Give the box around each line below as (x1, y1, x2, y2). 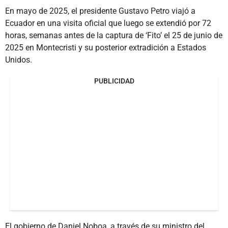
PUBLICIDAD (94, 76, 134, 85)
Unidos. (5, 54, 32, 65)
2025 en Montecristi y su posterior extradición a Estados (5, 42, 206, 52)
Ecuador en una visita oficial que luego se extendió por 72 (5, 18, 211, 28)
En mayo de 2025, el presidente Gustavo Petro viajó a (5, 6, 195, 16)
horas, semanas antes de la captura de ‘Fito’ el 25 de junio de (5, 30, 222, 40)
